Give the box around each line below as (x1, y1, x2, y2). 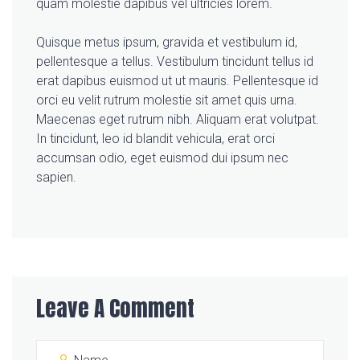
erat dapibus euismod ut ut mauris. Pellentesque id (36, 73, 318, 89)
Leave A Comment (36, 292, 194, 325)
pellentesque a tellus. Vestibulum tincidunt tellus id (36, 54, 313, 70)
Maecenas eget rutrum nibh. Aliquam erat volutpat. (36, 112, 319, 128)
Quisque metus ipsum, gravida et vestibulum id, (36, 35, 297, 51)
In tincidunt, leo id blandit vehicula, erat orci (36, 131, 275, 147)
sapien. (36, 170, 76, 186)
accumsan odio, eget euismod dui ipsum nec (36, 150, 288, 166)
